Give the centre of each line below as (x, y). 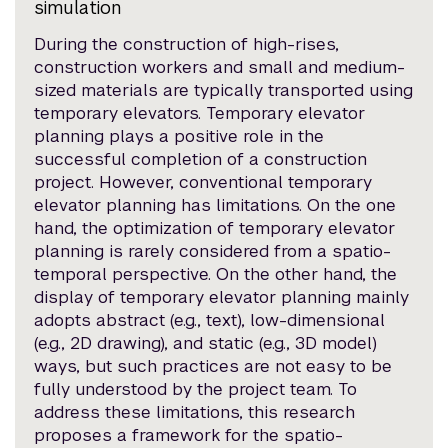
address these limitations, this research (195, 412)
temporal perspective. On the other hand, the (216, 274)
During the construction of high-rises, (187, 44)
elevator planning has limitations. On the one (215, 205)
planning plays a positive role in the (179, 136)
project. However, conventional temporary (203, 182)
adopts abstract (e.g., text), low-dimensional (210, 320)
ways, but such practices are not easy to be (213, 366)
